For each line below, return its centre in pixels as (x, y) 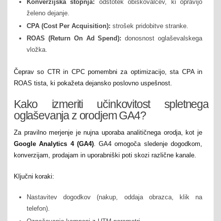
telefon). (38, 209)
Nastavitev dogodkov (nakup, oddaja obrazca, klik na (114, 197)
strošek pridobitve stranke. (149, 26)
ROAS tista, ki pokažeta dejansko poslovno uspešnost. (93, 83)
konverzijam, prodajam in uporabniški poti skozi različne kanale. (105, 155)
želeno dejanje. (48, 13)
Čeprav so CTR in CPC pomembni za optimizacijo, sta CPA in (108, 72)
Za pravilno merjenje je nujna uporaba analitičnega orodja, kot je (108, 133)
